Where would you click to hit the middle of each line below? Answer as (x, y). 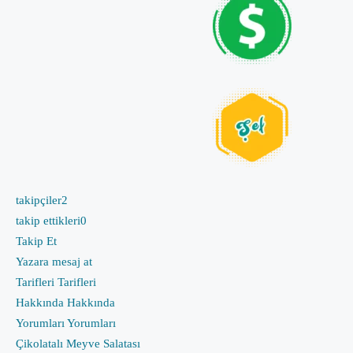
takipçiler (39, 200)
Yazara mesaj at (54, 261)
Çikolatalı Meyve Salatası (78, 343)
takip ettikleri (48, 220)
